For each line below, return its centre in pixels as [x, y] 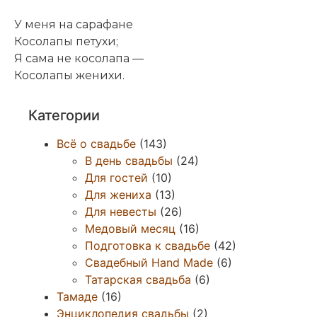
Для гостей [116, 177]
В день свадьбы [129, 160]
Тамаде [77, 296]
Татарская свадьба [138, 279]
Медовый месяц [130, 228]
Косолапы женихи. [69, 75]
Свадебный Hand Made [149, 262]
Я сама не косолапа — [79, 58]
